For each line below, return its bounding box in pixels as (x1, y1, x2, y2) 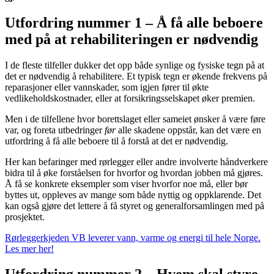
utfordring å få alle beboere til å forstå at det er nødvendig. (5, 135, 228, 146)
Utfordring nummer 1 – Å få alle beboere (5, 14, 263, 31)
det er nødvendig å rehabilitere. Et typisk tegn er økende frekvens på (5, 70, 267, 81)
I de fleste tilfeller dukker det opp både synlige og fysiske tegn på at (5, 59, 264, 70)
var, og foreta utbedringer (5, 124, 105, 135)
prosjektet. (5, 211, 45, 222)
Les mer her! (5, 243, 54, 254)
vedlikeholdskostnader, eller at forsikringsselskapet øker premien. (5, 92, 255, 103)
